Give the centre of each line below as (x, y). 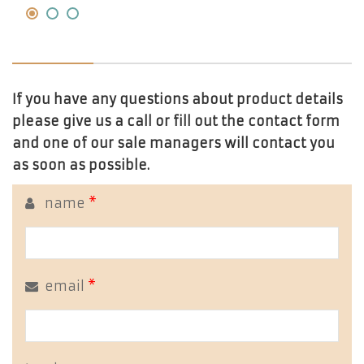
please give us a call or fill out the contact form (176, 121)
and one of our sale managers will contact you (173, 143)
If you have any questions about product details (178, 99)
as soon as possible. (81, 165)
